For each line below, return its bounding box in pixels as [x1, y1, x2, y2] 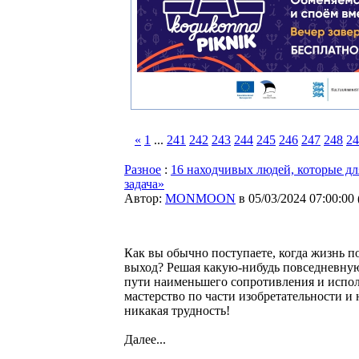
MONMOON [165, 192, 236, 205]
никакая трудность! [124, 304, 230, 317]
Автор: [124, 192, 165, 205]
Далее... [124, 333, 166, 346]
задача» [124, 177, 164, 191]
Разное [124, 163, 161, 176]
